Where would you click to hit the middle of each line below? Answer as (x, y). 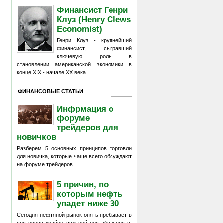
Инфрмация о (85, 108)
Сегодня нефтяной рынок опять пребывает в (74, 215)
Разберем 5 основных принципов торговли (74, 148)
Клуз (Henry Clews (94, 19)
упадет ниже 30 (88, 203)
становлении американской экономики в (74, 64)
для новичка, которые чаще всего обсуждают (74, 156)
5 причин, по (83, 184)
